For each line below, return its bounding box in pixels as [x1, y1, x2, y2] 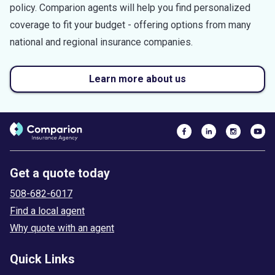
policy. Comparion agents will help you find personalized [10, 1, 250, 14]
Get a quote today [10, 165, 110, 180]
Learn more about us [89, 72, 186, 85]
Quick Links [10, 251, 75, 266]
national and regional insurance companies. [10, 36, 193, 48]
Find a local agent [10, 204, 85, 217]
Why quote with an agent [10, 222, 114, 234]
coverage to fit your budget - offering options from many [10, 18, 251, 31]
